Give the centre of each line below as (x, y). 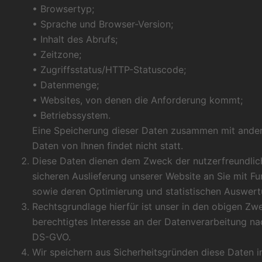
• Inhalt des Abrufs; (75, 39)
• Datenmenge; (65, 85)
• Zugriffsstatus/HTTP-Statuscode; (109, 70)
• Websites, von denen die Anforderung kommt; (137, 100)
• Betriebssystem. (71, 116)
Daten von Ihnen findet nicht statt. (108, 146)
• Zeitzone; (57, 55)
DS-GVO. (51, 237)
